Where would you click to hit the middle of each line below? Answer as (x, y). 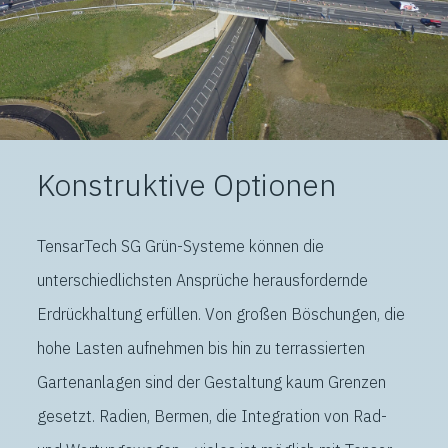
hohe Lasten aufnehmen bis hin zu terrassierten (201, 347)
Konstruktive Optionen (186, 184)
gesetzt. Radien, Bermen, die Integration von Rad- (212, 415)
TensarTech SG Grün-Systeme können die (180, 245)
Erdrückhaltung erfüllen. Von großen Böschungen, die (221, 313)
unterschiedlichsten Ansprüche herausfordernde (202, 279)
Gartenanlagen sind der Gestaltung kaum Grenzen (211, 381)
